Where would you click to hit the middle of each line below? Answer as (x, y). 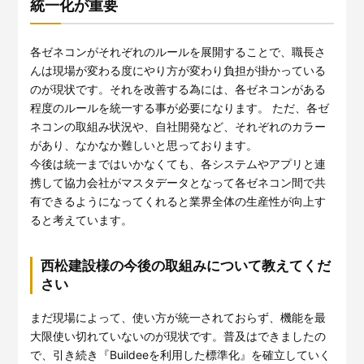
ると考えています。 (82, 219)
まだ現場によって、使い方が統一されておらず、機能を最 (178, 317)
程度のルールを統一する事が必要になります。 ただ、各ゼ (180, 107)
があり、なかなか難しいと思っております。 (144, 145)
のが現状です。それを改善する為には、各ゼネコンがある (178, 89)
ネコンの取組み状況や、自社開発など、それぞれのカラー (178, 126)
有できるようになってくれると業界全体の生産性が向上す (178, 201)
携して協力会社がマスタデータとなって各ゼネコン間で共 (178, 182)
